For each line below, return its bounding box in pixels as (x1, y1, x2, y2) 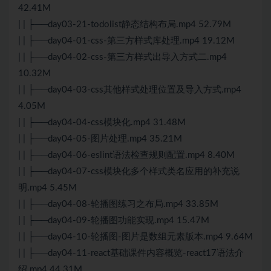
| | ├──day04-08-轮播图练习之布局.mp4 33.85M (18, 200, 218, 209)
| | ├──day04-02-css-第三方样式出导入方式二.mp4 (18, 53, 227, 62)
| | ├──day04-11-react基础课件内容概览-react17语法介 (18, 249, 244, 258)
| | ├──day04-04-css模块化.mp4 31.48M (18, 118, 186, 128)
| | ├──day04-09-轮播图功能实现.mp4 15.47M (18, 216, 209, 226)
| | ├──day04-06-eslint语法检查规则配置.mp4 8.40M (18, 151, 235, 160)
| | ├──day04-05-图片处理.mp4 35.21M (18, 134, 182, 144)
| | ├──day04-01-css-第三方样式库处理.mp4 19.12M (18, 36, 235, 46)
